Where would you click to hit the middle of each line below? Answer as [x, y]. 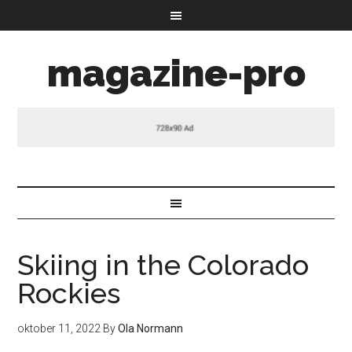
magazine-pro [176, 73]
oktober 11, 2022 [59, 328]
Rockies [69, 293]
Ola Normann [151, 328]
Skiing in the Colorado [163, 264]
